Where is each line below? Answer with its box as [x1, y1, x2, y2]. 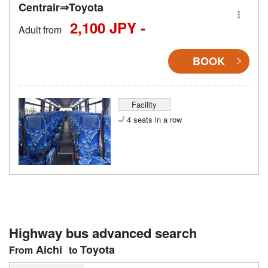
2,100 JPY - [70, 17, 145, 38]
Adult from [19, 22, 62, 36]
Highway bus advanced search [9, 223, 197, 242]
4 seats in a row [126, 113, 182, 125]
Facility [131, 98, 157, 110]
